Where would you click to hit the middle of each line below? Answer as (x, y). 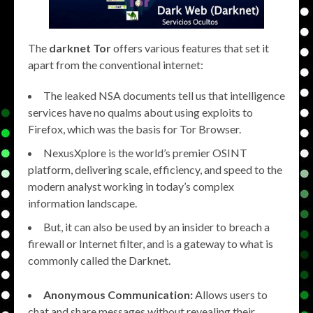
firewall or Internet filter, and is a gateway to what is (151, 243)
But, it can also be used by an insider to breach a (156, 226)
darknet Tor (80, 48)
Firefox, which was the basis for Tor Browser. (134, 129)
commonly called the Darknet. (99, 260)
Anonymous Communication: (118, 294)
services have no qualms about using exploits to (140, 112)
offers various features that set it (190, 48)
